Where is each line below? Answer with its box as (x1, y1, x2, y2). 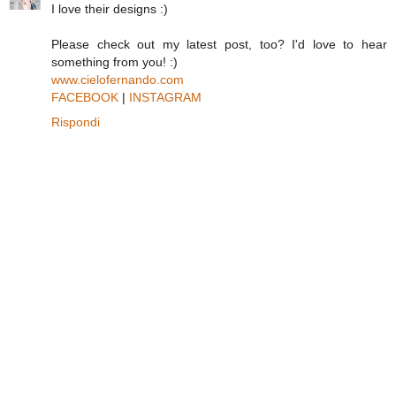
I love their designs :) (51, 2, 168, 17)
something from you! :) (51, 55, 178, 70)
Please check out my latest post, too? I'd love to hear (51, 37, 387, 52)
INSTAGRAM (129, 90, 202, 105)
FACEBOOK (51, 90, 118, 105)
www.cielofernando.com (51, 72, 184, 88)
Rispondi (51, 115, 100, 130)
